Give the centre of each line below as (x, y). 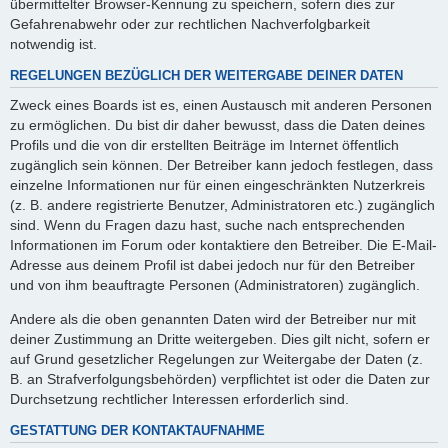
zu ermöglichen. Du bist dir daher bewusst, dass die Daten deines (217, 124)
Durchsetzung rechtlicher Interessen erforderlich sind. (179, 399)
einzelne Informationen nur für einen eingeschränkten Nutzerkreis (217, 184)
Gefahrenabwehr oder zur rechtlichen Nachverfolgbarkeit (190, 23)
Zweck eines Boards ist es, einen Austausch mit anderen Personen (221, 104)
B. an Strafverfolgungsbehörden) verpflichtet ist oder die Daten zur (220, 379)
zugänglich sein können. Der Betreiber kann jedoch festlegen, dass (221, 164)
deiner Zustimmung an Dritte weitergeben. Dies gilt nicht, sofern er (220, 339)
